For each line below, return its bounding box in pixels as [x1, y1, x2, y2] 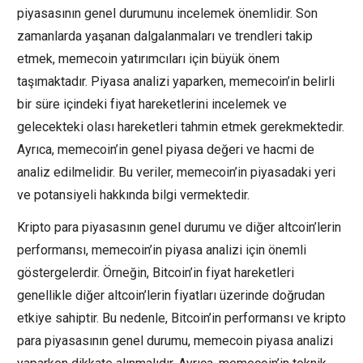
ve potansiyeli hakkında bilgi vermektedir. [17, 186, 250, 203]
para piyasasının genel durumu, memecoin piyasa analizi [17, 332, 333, 348]
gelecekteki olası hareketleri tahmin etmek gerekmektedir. [17, 118, 344, 135]
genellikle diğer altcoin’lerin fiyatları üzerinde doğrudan [17, 287, 325, 303]
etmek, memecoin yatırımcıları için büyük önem [17, 50, 280, 66]
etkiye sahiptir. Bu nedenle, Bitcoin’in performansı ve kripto [17, 310, 346, 326]
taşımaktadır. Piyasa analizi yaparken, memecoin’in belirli [17, 73, 335, 89]
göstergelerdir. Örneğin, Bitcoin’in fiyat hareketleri [17, 264, 294, 280]
